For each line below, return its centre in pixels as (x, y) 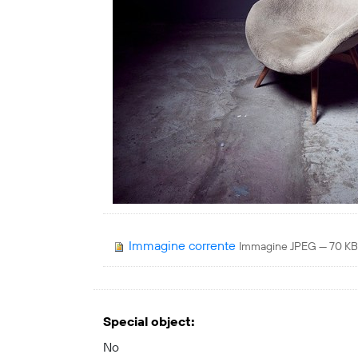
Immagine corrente (182, 246)
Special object (147, 322)
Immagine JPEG (278, 247)
